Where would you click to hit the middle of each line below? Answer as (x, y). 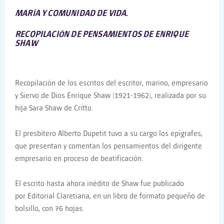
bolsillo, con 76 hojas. (49, 209)
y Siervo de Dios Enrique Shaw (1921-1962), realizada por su (110, 96)
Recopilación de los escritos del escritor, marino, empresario (111, 83)
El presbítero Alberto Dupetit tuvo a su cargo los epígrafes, (109, 133)
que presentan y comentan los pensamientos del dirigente (108, 146)
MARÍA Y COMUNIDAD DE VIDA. (72, 14)
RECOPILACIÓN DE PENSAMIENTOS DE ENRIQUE (102, 34)
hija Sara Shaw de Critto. (54, 108)
